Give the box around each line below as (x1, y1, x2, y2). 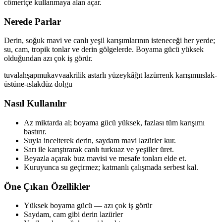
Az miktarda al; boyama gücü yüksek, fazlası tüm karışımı (24, 118, 205, 127)
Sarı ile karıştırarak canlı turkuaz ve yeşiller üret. (24, 145, 174, 154)
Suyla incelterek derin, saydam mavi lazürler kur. (24, 136, 176, 145)
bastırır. (24, 127, 47, 136)
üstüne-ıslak (4, 80, 41, 89)
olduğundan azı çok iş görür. (4, 54, 93, 63)
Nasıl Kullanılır (4, 98, 66, 109)
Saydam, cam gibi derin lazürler (24, 210, 123, 219)
